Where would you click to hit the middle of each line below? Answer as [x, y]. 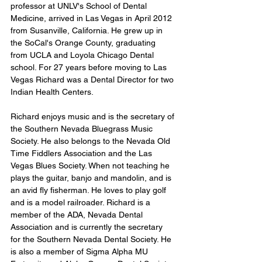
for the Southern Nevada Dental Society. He [92, 239]
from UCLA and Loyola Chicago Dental [83, 55]
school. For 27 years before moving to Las [90, 68]
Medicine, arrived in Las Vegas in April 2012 [92, 18]
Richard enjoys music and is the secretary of [94, 117]
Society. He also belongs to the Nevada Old [92, 141]
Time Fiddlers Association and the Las [82, 154]
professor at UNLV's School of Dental [80, 6]
